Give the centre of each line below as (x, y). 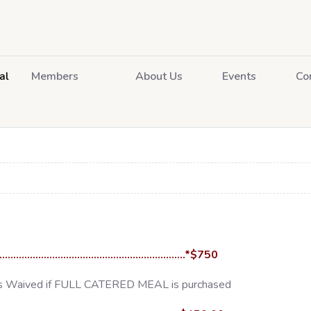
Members (55, 76)
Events (239, 76)
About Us (159, 76)
